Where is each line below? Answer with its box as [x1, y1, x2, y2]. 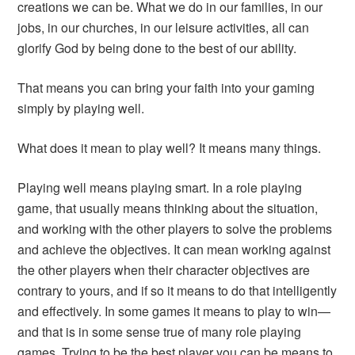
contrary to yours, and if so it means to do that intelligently [17, 281, 338, 300]
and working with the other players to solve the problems [17, 219, 333, 239]
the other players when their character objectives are [17, 261, 311, 280]
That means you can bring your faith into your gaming [17, 78, 315, 97]
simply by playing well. [17, 99, 145, 118]
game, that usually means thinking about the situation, [17, 199, 319, 218]
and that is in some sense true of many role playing [17, 323, 302, 342]
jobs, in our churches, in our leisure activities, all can [17, 18, 310, 37]
